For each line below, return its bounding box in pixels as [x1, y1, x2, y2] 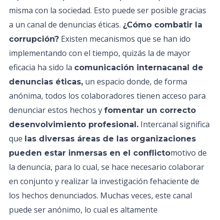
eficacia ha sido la [9, 62, 74, 73]
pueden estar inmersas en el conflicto [9, 148, 170, 158]
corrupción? [9, 34, 59, 44]
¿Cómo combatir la [123, 20, 202, 29]
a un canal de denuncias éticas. [9, 19, 123, 30]
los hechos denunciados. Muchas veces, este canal [9, 190, 192, 201]
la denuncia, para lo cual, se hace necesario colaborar [9, 162, 204, 172]
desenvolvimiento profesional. [9, 120, 138, 129]
